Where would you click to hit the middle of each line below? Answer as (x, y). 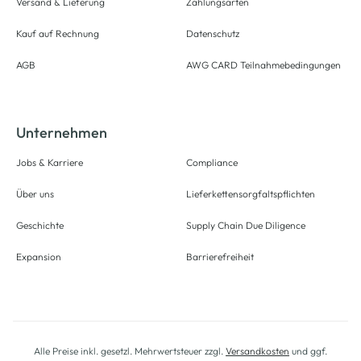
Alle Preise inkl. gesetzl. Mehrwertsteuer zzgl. (130, 351)
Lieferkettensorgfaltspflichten (251, 194)
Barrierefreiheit (220, 257)
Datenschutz (213, 33)
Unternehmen (62, 133)
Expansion (39, 257)
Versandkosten (257, 351)
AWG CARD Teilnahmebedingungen (263, 65)
